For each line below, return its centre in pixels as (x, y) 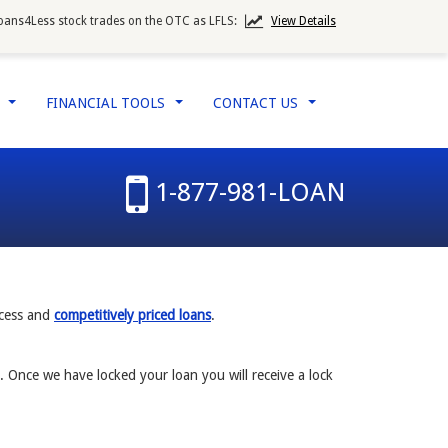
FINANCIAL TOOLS (107, 103)
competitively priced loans (132, 315)
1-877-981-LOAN (250, 191)
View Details (303, 21)
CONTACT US (257, 103)
